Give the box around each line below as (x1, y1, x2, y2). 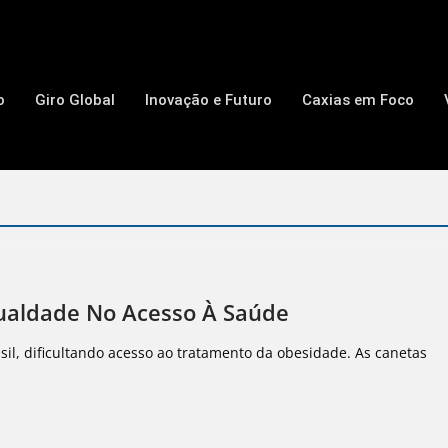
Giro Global (34, 90, 115, 109)
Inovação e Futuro (144, 90, 272, 109)
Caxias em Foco (301, 90, 414, 109)
